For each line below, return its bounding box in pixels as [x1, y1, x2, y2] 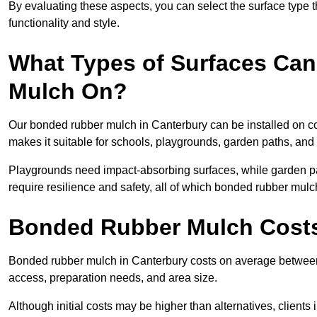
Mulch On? [8, 79, 127, 105]
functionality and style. [8, 17, 120, 30]
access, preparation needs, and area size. [8, 272, 217, 284]
